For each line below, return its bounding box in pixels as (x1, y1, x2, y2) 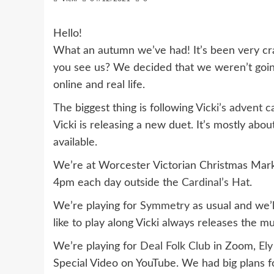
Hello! (53, 28, 82, 39)
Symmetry (140, 201, 190, 212)
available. (53, 137, 97, 148)
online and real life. (53, 80, 145, 91)
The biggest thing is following (53, 103, 196, 114)
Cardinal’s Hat (182, 177, 250, 188)
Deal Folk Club (140, 241, 210, 252)
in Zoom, (210, 241, 259, 252)
